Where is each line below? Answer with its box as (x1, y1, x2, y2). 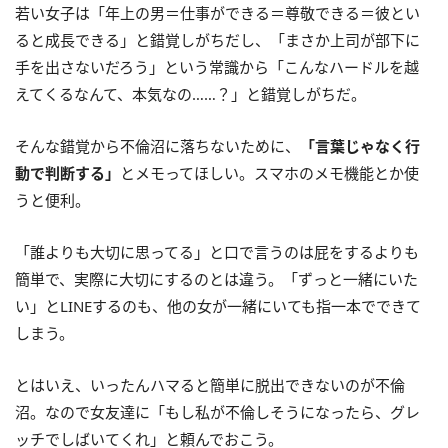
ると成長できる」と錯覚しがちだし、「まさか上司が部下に (15, 29, 420, 50)
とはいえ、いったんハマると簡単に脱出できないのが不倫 (15, 374, 405, 395)
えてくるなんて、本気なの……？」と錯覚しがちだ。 (15, 83, 366, 104)
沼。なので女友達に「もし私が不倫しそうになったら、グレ (15, 401, 420, 422)
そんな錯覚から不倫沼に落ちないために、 (15, 135, 300, 156)
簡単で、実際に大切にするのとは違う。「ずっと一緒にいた (15, 268, 418, 289)
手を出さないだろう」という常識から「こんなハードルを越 (15, 56, 419, 77)
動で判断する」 (15, 162, 120, 183)
